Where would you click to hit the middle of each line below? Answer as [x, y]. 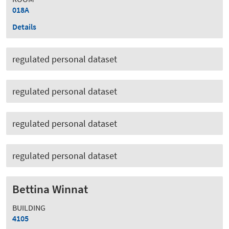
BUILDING [29, 207]
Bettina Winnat [50, 189]
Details [24, 26]
